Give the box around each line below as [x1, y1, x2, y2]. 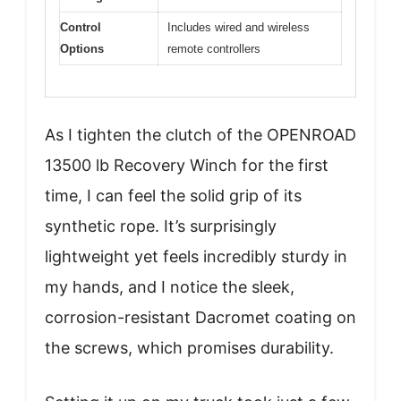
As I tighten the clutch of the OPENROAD [45, 124, 356, 144]
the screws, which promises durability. [45, 337, 334, 357]
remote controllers [167, 42, 260, 55]
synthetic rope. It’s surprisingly [45, 216, 277, 235]
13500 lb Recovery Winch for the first [45, 155, 328, 175]
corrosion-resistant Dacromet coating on [45, 307, 356, 327]
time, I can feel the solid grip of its [45, 185, 302, 205]
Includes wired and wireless [167, 21, 310, 34]
